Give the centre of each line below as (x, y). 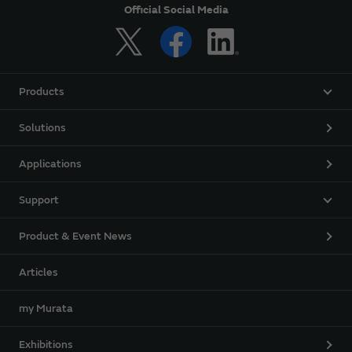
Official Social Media (176, 10)
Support (39, 200)
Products (42, 92)
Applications (50, 164)
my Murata (46, 309)
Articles (38, 273)
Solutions (42, 128)
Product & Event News (75, 236)
